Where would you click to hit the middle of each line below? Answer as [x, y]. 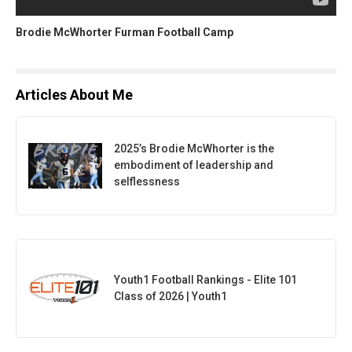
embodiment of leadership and [194, 165]
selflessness [147, 181]
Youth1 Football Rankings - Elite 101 [205, 279]
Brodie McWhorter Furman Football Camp [125, 32]
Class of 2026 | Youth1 [170, 296]
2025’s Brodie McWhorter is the [194, 148]
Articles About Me [74, 94]
